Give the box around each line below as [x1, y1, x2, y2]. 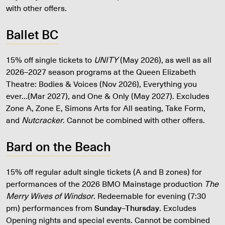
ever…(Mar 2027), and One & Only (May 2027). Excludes [6, 89, 209, 102]
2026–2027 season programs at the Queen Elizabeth [6, 65, 196, 78]
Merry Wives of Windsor [6, 189, 93, 202]
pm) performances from [6, 201, 94, 214]
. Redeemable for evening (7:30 [93, 189, 206, 202]
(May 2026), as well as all [118, 53, 211, 66]
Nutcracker [22, 114, 63, 126]
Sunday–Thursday [94, 201, 159, 214]
